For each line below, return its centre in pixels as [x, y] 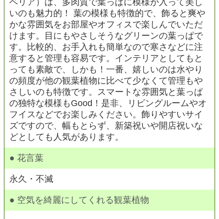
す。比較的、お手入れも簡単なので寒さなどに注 [106, 47]
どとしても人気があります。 [66, 137]
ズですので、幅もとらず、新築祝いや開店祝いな [106, 126]
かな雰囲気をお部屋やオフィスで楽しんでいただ [106, 25]
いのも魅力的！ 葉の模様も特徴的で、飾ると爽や [107, 13]
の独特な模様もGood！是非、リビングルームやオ [108, 103]
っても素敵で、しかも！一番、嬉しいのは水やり [106, 70]
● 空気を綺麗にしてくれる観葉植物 [79, 200]
